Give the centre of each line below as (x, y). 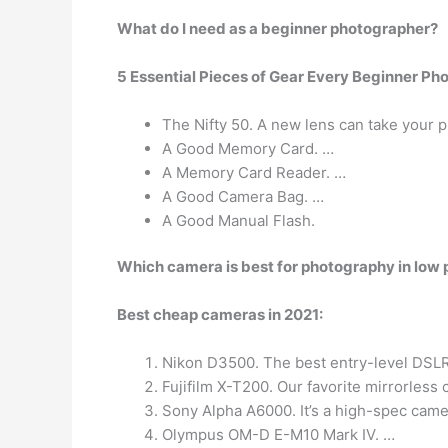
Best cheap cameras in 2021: (220, 314)
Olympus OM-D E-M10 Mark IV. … (278, 434)
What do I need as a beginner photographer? (277, 28)
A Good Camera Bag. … (243, 196)
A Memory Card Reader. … (254, 172)
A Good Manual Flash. (238, 220)
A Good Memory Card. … (248, 148)
